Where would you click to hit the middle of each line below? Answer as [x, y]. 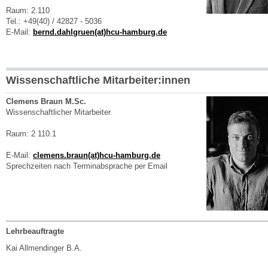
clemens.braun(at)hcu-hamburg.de [97, 156]
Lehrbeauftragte [35, 231]
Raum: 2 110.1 [31, 134]
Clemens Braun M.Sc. [46, 102]
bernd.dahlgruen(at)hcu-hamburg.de [100, 32]
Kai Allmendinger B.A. [44, 248]
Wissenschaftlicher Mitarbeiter [58, 112]
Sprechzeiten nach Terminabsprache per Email [87, 166]
